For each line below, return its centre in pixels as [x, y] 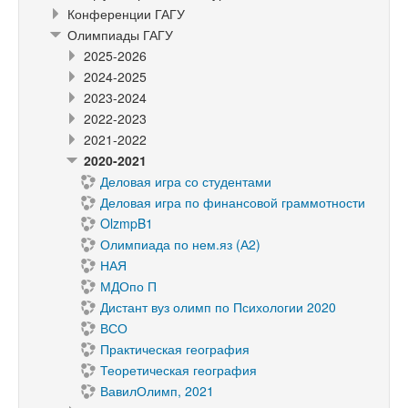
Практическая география [175, 349]
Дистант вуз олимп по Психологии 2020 [218, 307]
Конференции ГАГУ [126, 14]
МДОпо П [128, 286]
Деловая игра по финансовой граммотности [233, 202]
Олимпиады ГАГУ [120, 35]
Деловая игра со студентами [186, 181]
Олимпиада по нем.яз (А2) [180, 244]
